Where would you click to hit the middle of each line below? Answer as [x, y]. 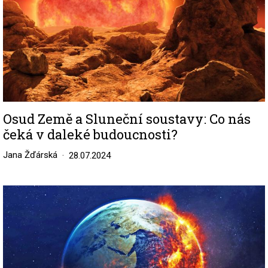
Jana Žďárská [30, 155]
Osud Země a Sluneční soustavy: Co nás [127, 119]
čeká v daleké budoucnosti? [90, 135]
